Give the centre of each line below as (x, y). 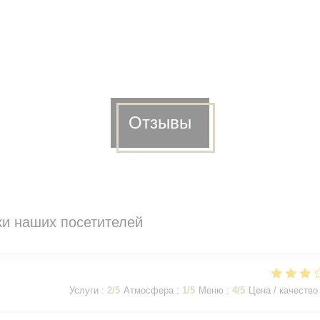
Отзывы (160, 122)
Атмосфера (149, 290)
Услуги (84, 290)
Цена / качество (283, 290)
